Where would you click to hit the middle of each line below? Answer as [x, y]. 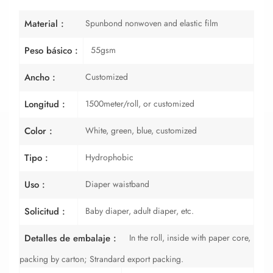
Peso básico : [51, 50]
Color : [38, 131]
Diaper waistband [117, 184]
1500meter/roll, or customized [140, 103]
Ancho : [40, 77]
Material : [44, 23]
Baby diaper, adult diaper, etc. [140, 211]
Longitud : [45, 104]
